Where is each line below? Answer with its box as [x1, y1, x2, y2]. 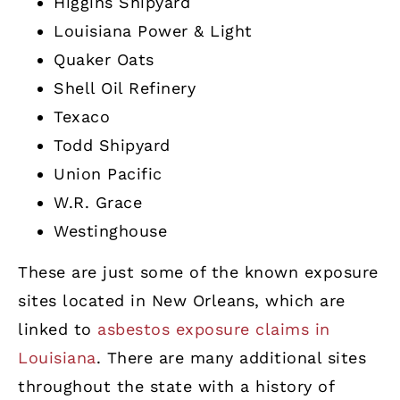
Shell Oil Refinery [54, 78, 196, 97]
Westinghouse [54, 221, 167, 240]
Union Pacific [54, 163, 162, 183]
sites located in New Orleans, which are [18, 291, 346, 311]
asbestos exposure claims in [97, 320, 330, 339]
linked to [18, 320, 97, 339]
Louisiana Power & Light [54, 21, 253, 40]
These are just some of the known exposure [18, 262, 379, 282]
